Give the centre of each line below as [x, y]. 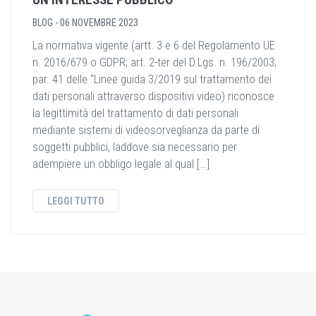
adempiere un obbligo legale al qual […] [121, 164]
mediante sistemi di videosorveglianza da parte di [146, 130]
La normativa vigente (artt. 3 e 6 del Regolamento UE [154, 45]
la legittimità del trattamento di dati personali [135, 113]
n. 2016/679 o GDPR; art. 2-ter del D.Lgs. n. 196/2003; [154, 62]
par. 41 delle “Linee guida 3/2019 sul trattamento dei [152, 79]
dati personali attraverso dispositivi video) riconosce [153, 96]
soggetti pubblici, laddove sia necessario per [135, 147]
